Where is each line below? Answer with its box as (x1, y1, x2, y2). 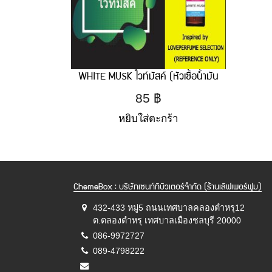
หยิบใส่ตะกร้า (118, 113, 178, 125)
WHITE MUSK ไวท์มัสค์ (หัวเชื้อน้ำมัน (78, 72, 219, 82)
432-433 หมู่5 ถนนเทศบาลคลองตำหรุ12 (93, 202, 245, 212)
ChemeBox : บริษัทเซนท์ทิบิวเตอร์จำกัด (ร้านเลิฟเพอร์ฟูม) (73, 183, 262, 191)
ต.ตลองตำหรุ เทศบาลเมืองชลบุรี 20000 (93, 215, 241, 225)
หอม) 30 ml (124, 89, 173, 99)
